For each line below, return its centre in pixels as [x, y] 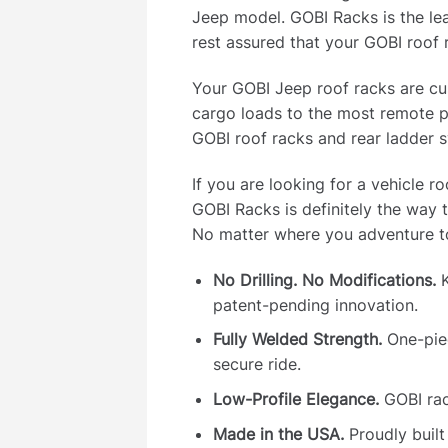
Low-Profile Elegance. [295, 399]
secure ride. [256, 364]
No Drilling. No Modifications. [324, 279]
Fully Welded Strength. [297, 339]
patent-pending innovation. [315, 304]
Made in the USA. [278, 433]
